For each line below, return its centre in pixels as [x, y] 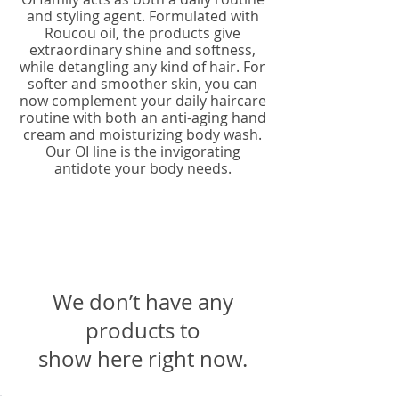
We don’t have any [142, 301]
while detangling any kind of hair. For [142, 66]
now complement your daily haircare [142, 100]
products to [142, 330]
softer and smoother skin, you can [142, 83]
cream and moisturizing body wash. [142, 134]
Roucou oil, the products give [142, 33]
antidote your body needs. [142, 168]
